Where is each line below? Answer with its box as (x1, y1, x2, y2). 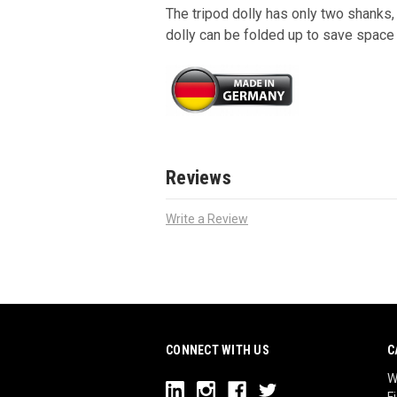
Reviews (166, 167, 231, 190)
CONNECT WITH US (166, 343, 269, 358)
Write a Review (166, 212, 248, 227)
